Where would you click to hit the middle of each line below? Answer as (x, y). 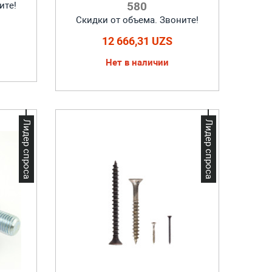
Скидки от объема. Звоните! (137, 20)
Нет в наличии (137, 63)
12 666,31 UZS (137, 41)
